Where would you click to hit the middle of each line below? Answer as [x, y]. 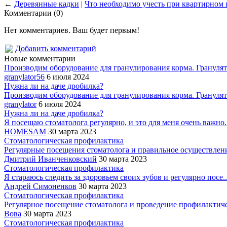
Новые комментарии [40, 59]
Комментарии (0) [33, 13]
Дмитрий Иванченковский [50, 159]
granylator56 [24, 77]
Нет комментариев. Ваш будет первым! [72, 30]
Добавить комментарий [56, 49]
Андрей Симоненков [40, 186]
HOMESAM [25, 132]
